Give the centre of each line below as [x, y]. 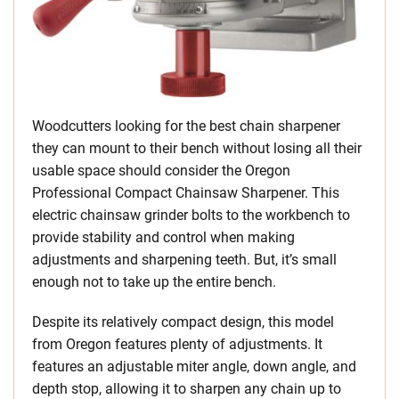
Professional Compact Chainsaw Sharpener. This [186, 193]
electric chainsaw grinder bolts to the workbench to [191, 216]
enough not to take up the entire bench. [154, 282]
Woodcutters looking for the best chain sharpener [186, 126]
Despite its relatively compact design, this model [183, 322]
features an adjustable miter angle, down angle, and [194, 367]
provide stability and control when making [163, 238]
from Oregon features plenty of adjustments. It [177, 345]
